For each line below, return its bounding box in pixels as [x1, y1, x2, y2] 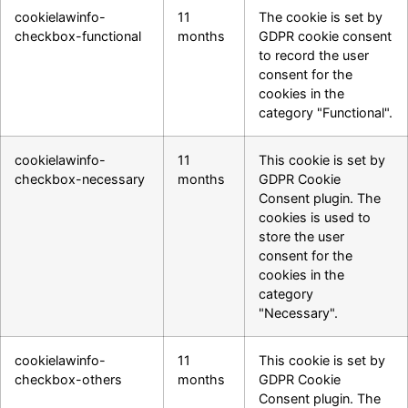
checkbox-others [15, 372, 122, 388]
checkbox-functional [15, 28, 141, 45]
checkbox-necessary [15, 171, 145, 188]
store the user [259, 229, 344, 245]
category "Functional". [259, 105, 393, 121]
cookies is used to [259, 209, 371, 226]
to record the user [259, 47, 369, 64]
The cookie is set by [259, 9, 382, 25]
